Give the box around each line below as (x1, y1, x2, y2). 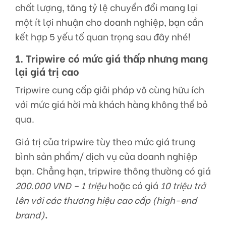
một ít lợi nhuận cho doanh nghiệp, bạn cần (15, 15, 203, 29)
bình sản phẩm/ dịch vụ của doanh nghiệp (15, 149, 197, 163)
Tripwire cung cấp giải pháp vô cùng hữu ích (15, 83, 204, 96)
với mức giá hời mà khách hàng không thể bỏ (15, 97, 208, 111)
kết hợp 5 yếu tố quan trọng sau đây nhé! (15, 30, 190, 43)
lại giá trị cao (15, 64, 79, 79)
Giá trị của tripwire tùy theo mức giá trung (15, 135, 195, 148)
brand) (15, 208, 45, 221)
